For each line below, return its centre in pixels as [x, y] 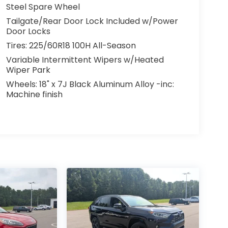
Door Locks [28, 32]
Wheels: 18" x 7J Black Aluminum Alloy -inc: [90, 84]
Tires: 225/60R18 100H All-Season [71, 46]
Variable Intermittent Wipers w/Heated [85, 60]
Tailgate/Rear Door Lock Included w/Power [92, 21]
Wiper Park [28, 70]
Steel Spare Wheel [43, 7]
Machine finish [34, 95]
